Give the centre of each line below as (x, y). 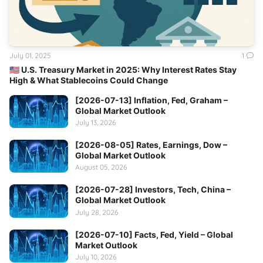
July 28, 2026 (97, 212)
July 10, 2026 (96, 257)
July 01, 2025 (30, 55)
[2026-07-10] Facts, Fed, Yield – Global (154, 234)
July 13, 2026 (95, 123)
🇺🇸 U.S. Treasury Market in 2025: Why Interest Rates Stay (123, 69)
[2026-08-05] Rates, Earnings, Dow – (151, 145)
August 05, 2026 (101, 167)
